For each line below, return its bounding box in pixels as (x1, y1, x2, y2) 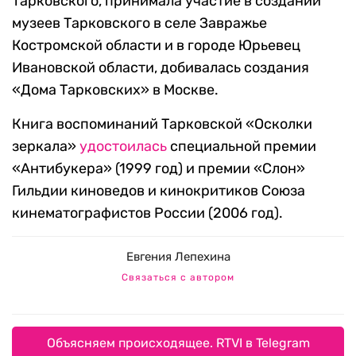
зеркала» (12, 137, 79, 156)
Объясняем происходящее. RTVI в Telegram (46, 335, 310, 351)
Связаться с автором (122, 272, 234, 284)
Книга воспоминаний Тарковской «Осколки (12, 115, 312, 133)
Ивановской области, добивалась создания (12, 59, 309, 77)
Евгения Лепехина (126, 250, 230, 265)
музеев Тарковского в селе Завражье (12, 14, 267, 33)
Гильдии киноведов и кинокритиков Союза (12, 182, 305, 200)
